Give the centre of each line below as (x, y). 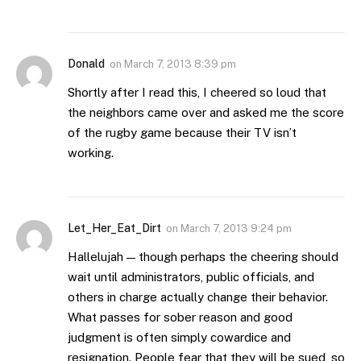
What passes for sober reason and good (180, 317)
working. (91, 152)
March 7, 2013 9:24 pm (236, 228)
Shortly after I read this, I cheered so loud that (197, 92)
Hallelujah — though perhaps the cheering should (203, 256)
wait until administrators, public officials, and (191, 276)
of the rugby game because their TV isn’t (182, 132)
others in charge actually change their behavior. (198, 297)
